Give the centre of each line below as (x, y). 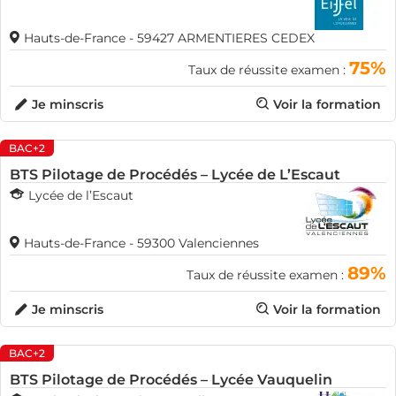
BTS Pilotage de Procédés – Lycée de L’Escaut (175, 175)
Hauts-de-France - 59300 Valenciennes (141, 243)
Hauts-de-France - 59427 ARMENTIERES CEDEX (169, 38)
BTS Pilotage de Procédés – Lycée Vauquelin (171, 380)
